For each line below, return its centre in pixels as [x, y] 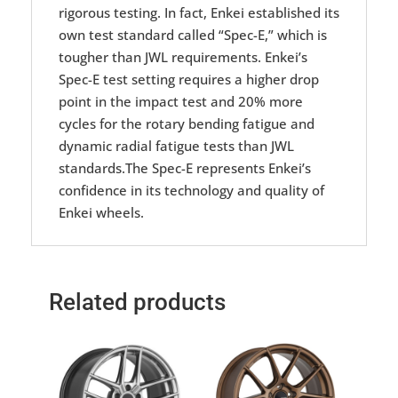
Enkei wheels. [101, 212]
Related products [137, 302]
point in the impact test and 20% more [181, 101]
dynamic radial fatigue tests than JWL [176, 145]
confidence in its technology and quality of [191, 190]
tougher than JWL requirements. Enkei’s [183, 56]
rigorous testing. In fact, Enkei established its [199, 12]
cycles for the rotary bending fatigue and [187, 123]
